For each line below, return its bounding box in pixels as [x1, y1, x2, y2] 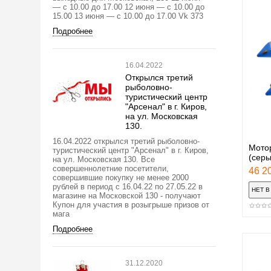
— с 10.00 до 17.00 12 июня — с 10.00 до [53, 2, 204, 11]
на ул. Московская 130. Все [53, 154, 155, 164]
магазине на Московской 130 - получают [53, 191, 201, 200]
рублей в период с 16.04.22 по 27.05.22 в [53, 181, 203, 191]
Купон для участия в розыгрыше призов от [53, 200, 209, 209]
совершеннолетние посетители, [53, 163, 169, 173]
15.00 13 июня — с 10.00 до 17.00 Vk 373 [53, 11, 203, 21]
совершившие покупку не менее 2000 [53, 172, 189, 182]
